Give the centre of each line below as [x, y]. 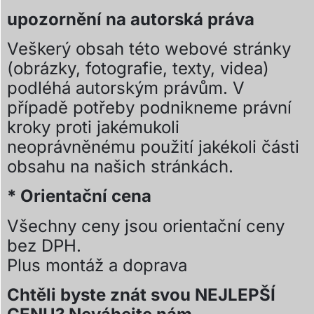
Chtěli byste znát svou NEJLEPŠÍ [141, 295]
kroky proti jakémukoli [93, 128]
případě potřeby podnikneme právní [149, 108]
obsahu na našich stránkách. [120, 167]
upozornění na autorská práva [131, 19]
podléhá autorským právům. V [126, 88]
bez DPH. [44, 245]
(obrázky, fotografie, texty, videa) [138, 69]
